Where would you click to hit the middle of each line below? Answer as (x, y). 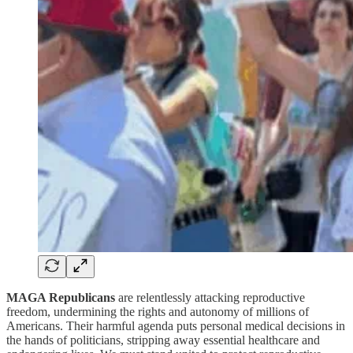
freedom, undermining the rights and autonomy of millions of (158, 311)
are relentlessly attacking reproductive (212, 297)
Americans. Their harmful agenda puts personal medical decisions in (176, 325)
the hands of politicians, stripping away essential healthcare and (163, 340)
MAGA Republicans (62, 297)
